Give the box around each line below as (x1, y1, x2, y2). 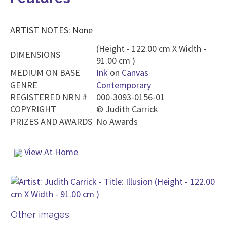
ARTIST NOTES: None (10, 24, 93, 36)
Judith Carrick (105, 103, 158, 115)
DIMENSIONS (10, 49, 60, 60)
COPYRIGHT (10, 103, 56, 115)
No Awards (96, 116, 138, 127)
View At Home (22, 146, 78, 158)
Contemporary (96, 79, 151, 91)
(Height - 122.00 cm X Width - (96, 43, 206, 54)
